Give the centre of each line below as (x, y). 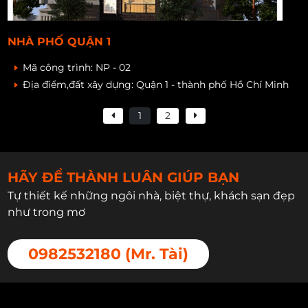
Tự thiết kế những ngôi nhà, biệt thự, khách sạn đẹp (152, 196)
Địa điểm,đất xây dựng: (80, 84)
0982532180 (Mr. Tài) (109, 254)
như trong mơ (47, 212)
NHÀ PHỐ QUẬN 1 (59, 41)
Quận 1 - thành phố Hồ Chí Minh (213, 84)
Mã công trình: (59, 67)
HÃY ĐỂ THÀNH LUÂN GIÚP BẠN (124, 178)
